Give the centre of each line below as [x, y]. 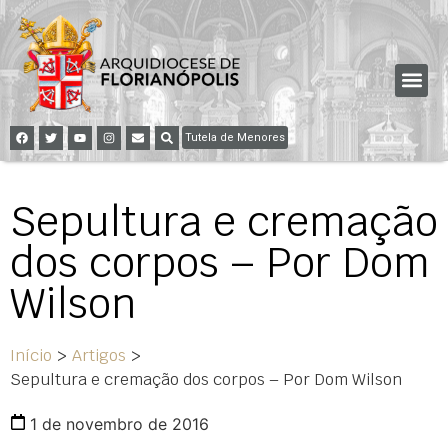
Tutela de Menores [235, 137]
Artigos [99, 355]
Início [31, 355]
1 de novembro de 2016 [119, 423]
